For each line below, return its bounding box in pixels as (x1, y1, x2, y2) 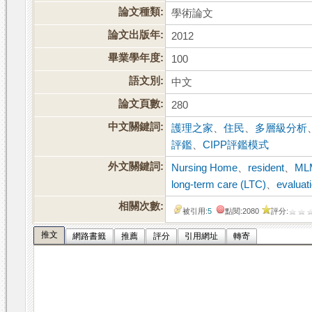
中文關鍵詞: (108, 121, 164, 133)
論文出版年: (108, 29, 164, 41)
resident (248, 162, 285, 174)
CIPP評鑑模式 (203, 139, 270, 151)
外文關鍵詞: (108, 161, 164, 173)
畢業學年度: (108, 52, 164, 64)
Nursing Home (171, 162, 238, 174)
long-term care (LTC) (171, 179, 267, 191)
